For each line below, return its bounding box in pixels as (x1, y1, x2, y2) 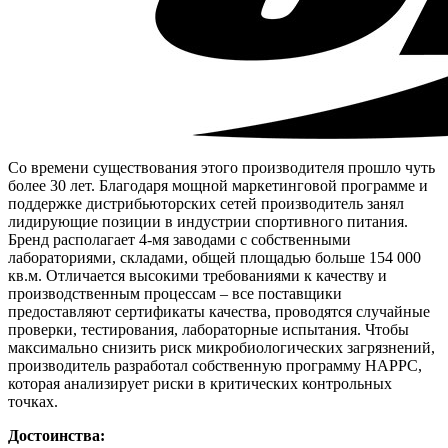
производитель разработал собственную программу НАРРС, (8, 356, 422, 374)
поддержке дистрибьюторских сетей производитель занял (8, 194, 404, 212)
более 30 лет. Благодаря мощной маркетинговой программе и (8, 176, 428, 194)
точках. (8, 392, 58, 410)
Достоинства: (8, 426, 105, 444)
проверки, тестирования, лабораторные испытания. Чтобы (8, 320, 409, 338)
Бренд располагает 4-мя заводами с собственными (8, 230, 351, 248)
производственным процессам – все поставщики (8, 284, 342, 302)
